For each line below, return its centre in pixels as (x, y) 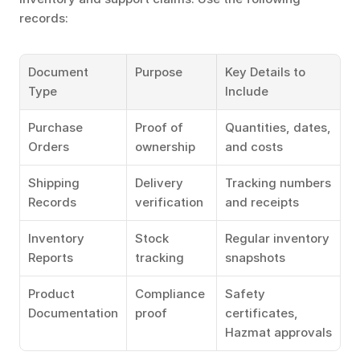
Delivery (159, 183)
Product (51, 294)
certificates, (262, 313)
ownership (165, 147)
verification (169, 202)
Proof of (159, 127)
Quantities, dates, (278, 127)
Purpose (159, 72)
